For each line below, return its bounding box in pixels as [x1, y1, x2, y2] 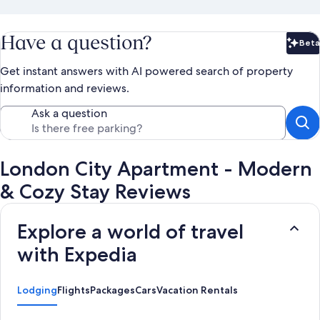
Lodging [17, 283, 57, 296]
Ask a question [31, 105, 107, 121]
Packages [90, 283, 135, 296]
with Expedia [17, 241, 137, 266]
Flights [57, 283, 90, 296]
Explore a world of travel [17, 219, 244, 244]
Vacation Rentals [156, 283, 238, 296]
